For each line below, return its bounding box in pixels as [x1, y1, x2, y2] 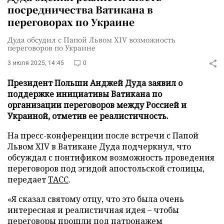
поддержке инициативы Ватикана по [7, 88, 162, 99]
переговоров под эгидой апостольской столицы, [7, 163, 204, 174]
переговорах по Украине [7, 15, 134, 28]
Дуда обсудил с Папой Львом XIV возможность [7, 34, 175, 44]
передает [7, 174, 48, 185]
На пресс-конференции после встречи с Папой [7, 130, 198, 141]
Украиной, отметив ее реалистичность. [7, 110, 168, 121]
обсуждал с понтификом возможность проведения [7, 152, 214, 163]
